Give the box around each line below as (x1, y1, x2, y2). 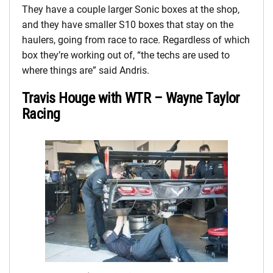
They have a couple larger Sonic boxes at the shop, (22, 3, 239, 15)
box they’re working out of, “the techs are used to (22, 49, 230, 61)
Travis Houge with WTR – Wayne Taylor (22, 89, 239, 107)
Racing (22, 105, 60, 122)
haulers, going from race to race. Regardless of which (22, 34, 250, 46)
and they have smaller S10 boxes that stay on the (22, 18, 233, 30)
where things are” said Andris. (22, 64, 149, 76)
